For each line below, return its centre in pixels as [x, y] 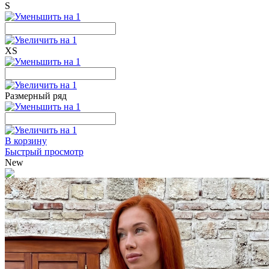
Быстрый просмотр [44, 152]
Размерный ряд [36, 96]
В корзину [26, 141]
